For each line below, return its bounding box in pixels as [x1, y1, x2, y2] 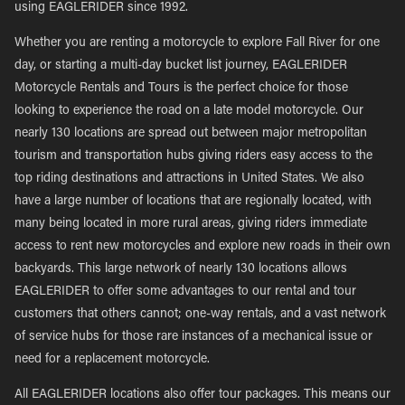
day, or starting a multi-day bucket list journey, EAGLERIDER [14, 60, 347, 72]
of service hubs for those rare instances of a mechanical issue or [14, 331, 372, 344]
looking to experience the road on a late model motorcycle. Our [14, 105, 363, 118]
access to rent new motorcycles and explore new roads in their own [14, 240, 391, 253]
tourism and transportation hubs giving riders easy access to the [14, 150, 372, 163]
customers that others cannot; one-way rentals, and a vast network [14, 308, 386, 321]
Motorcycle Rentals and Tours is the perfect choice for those [14, 82, 348, 95]
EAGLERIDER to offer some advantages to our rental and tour [14, 286, 356, 298]
